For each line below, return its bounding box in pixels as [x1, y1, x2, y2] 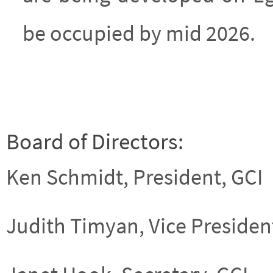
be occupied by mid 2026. [23, 19, 256, 48]
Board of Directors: [6, 127, 183, 156]
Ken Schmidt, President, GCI [6, 163, 263, 191]
